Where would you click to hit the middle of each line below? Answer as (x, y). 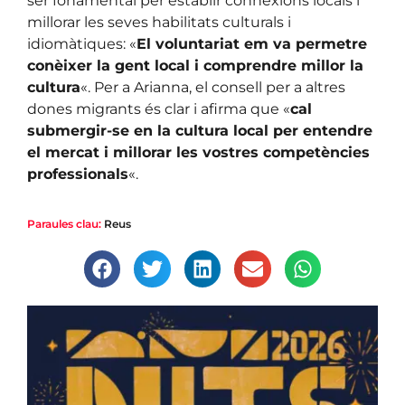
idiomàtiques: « (82, 43)
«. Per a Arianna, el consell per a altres (213, 87)
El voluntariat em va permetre (252, 43)
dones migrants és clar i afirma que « (159, 108)
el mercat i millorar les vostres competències (198, 152)
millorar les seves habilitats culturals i (159, 22)
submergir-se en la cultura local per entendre (200, 130)
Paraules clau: (64, 224)
